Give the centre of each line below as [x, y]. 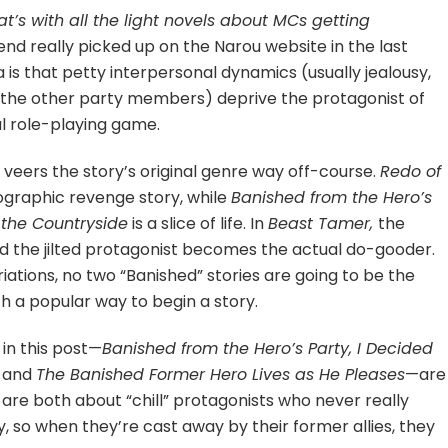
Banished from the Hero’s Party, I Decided [268, 348]
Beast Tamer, [323, 223]
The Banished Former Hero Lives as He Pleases [221, 374]
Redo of [411, 171]
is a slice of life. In [198, 223]
